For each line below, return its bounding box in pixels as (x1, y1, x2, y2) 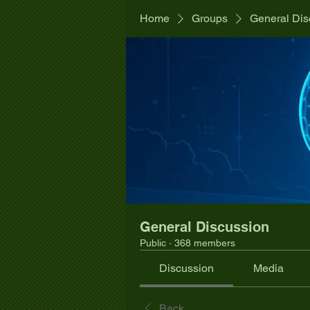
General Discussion (140, 219, 269, 235)
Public (140, 237, 166, 248)
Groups (192, 12, 228, 25)
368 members (174, 237, 235, 248)
